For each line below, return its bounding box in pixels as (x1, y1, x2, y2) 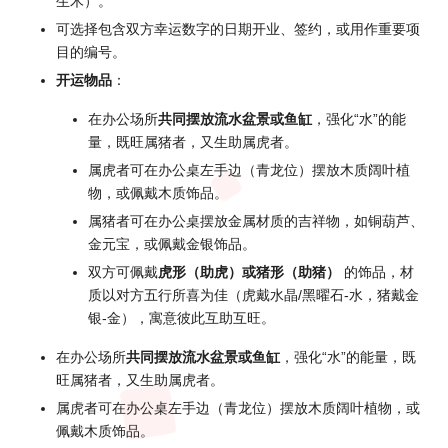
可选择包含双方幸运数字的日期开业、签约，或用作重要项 (56, 21, 420, 37)
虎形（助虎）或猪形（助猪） (158, 265, 340, 281)
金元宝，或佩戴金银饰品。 (88, 237, 256, 253)
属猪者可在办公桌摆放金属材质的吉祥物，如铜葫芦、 (88, 214, 424, 230)
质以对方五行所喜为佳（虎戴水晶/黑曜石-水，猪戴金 (88, 288, 419, 304)
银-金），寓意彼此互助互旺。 (88, 311, 275, 327)
